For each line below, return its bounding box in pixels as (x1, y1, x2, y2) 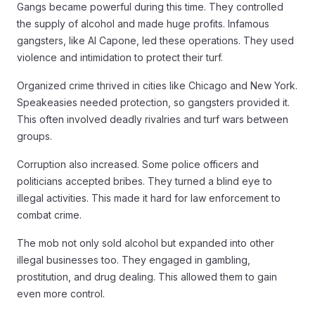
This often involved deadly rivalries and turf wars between (17, 113, 288, 125)
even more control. (17, 288, 105, 300)
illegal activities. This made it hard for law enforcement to (17, 192, 281, 204)
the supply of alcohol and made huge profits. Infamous (17, 18, 269, 30)
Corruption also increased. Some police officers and (17, 158, 259, 170)
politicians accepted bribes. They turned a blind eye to (17, 175, 272, 187)
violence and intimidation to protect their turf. (17, 51, 223, 63)
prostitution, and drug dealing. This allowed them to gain (17, 271, 277, 283)
